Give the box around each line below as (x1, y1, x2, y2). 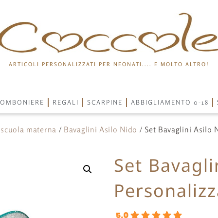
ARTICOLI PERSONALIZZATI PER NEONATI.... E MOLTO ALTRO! (8, 61, 209, 68)
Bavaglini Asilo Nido (64, 125, 138, 134)
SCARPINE (87, 98, 123, 106)
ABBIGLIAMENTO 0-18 (130, 98, 209, 106)
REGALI (52, 98, 79, 106)
